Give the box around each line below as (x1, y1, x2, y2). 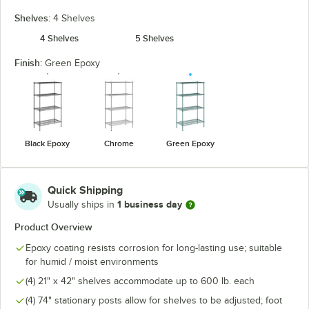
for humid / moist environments (26, 256, 159, 267)
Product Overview (14, 221, 92, 232)
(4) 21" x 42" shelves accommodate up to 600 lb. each (26, 275, 255, 286)
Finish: (14, 57, 45, 68)
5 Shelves (135, 33, 174, 43)
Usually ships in (48, 199, 117, 210)
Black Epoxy (25, 138, 70, 148)
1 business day (117, 199, 182, 210)
